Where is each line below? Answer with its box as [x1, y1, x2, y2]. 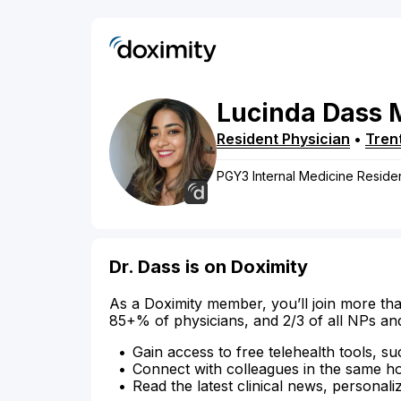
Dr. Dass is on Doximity [109, 256, 308, 278]
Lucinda [217, 98, 316, 129]
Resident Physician [217, 130, 350, 149]
